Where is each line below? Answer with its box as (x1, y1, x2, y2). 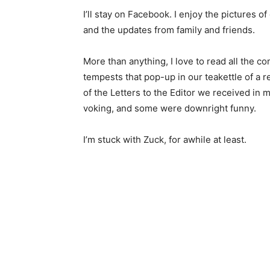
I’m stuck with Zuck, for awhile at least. (78, 134, 242, 146)
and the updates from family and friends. (78, 24, 251, 36)
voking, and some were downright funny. (78, 102, 252, 115)
